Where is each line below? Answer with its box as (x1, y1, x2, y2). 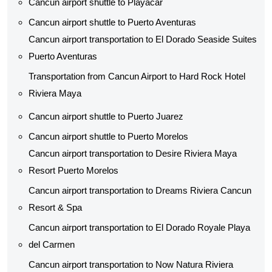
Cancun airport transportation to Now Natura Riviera (29, 259, 233, 270)
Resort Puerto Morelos (29, 165, 118, 175)
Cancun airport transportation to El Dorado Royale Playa (29, 222, 250, 233)
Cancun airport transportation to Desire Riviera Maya (29, 148, 237, 158)
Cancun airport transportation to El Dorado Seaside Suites (29, 34, 257, 44)
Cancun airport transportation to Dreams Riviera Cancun (29, 185, 251, 195)
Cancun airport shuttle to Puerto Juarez (29, 111, 183, 121)
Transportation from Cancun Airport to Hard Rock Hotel (29, 71, 245, 81)
